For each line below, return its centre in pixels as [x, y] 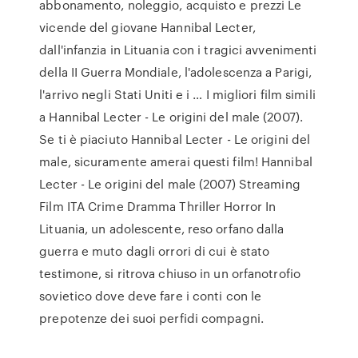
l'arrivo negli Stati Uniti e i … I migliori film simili [177, 94]
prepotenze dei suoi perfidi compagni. [151, 318]
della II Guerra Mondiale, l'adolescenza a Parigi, [176, 72]
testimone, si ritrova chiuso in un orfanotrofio [170, 273]
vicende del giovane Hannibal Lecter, [147, 27]
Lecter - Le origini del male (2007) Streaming [170, 184]
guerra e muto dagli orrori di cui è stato [155, 251]
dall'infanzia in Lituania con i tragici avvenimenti [178, 50]
